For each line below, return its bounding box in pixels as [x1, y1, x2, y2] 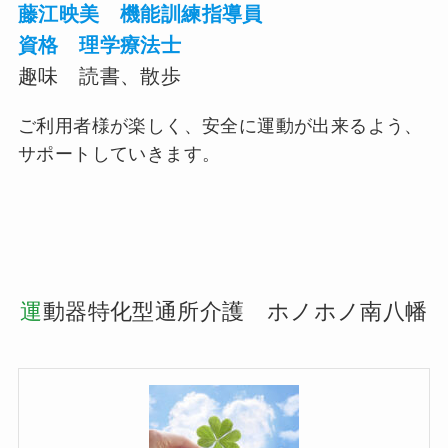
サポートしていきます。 [17, 143, 221, 164]
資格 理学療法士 [17, 33, 182, 56]
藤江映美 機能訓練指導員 [17, 2, 263, 25]
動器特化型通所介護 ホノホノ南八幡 [42, 299, 428, 325]
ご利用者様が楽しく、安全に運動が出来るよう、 [17, 115, 423, 136]
